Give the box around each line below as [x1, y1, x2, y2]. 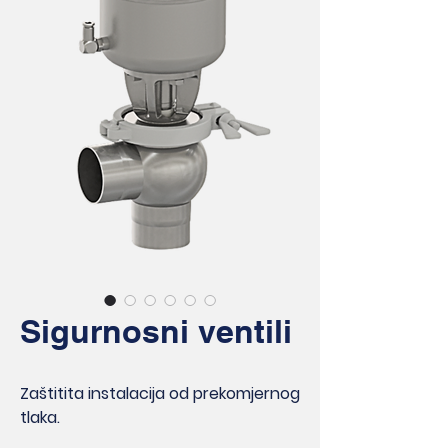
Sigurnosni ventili [20, 312, 292, 350]
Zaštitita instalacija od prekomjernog [20, 382, 300, 405]
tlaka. [20, 406, 60, 429]
